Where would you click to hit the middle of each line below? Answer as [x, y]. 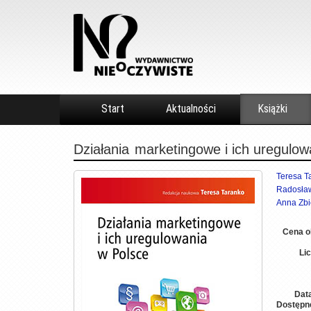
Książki [272, 109]
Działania [101, 149]
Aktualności [191, 109]
